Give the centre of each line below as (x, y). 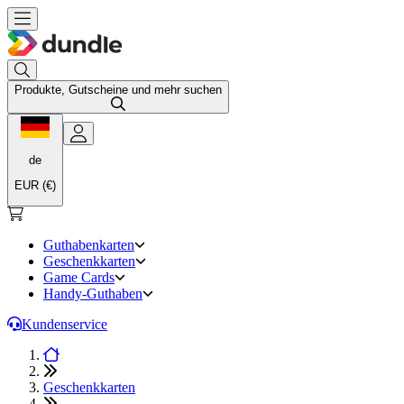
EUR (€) (35, 185)
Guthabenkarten (89, 245)
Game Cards (79, 278)
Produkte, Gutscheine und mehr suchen (118, 89)
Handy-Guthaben (93, 294)
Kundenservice (64, 325)
